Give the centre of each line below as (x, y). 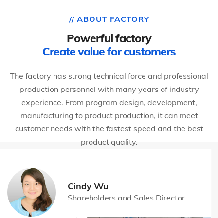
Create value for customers (109, 51)
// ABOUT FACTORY (109, 19)
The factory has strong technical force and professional (109, 76)
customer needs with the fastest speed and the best (109, 128)
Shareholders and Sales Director (126, 197)
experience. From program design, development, (109, 102)
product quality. (109, 141)
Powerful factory (109, 38)
